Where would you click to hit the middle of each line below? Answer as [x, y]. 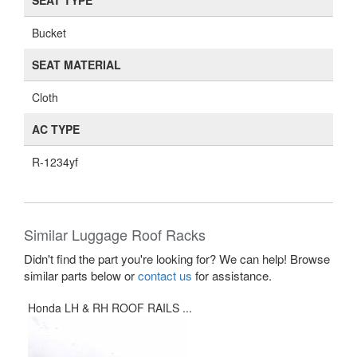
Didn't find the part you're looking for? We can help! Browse [177, 259]
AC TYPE [56, 129]
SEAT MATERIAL [76, 65]
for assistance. [232, 275]
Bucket [49, 33]
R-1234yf [55, 162]
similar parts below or [81, 275]
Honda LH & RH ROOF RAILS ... [110, 308]
